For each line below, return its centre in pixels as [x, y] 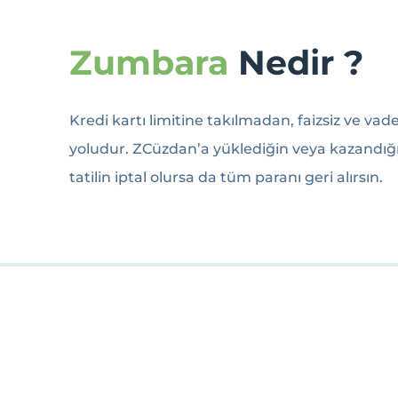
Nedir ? [295, 63]
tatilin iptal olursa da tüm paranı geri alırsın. [226, 177]
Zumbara [148, 63]
